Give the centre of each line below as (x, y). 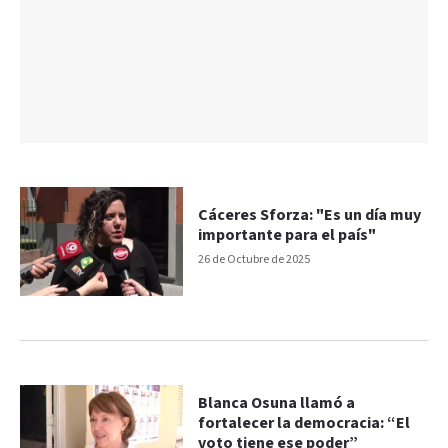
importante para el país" (287, 236)
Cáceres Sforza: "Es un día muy (310, 216)
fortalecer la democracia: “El (304, 424)
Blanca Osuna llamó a (277, 404)
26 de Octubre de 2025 (254, 260)
